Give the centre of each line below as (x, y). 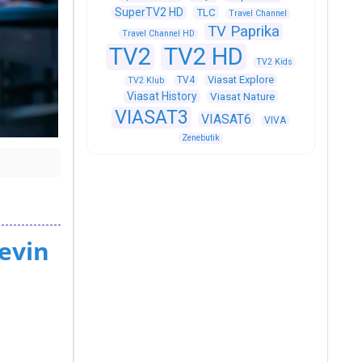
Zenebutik (200, 138)
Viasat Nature (242, 97)
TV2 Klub (145, 80)
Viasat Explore (240, 80)
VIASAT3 (152, 117)
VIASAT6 (227, 119)
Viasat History (162, 96)
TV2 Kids (274, 62)
